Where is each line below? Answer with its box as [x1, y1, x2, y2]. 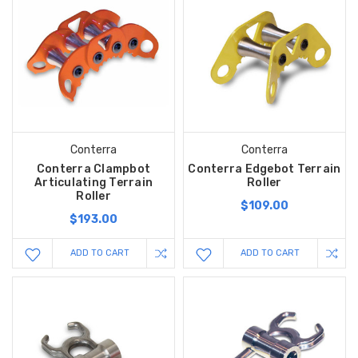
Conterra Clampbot [36, 162, 151, 177]
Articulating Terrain [34, 176, 153, 190]
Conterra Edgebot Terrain [188, 162, 341, 177]
